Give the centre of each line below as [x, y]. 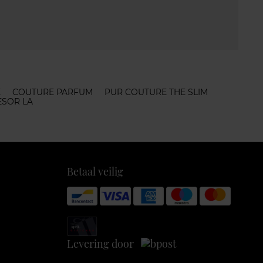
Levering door [104, 243]
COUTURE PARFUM [53, 92]
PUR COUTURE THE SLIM [156, 92]
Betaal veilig [95, 171]
